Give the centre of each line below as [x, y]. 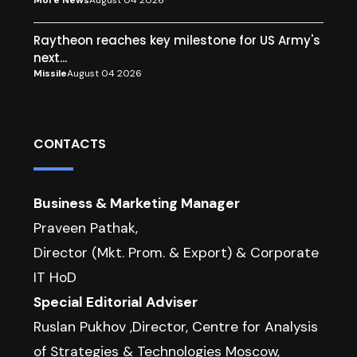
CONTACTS [70, 144]
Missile [50, 73]
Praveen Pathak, [86, 228]
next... [50, 58]
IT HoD [55, 277]
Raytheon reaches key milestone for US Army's [177, 41]
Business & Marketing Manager [137, 203]
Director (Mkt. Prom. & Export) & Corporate [176, 253]
